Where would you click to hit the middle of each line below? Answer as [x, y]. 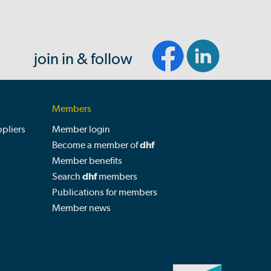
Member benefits [87, 161]
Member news [81, 208]
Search [67, 176]
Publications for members [105, 192]
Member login [81, 129]
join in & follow [83, 59]
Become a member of [96, 145]
